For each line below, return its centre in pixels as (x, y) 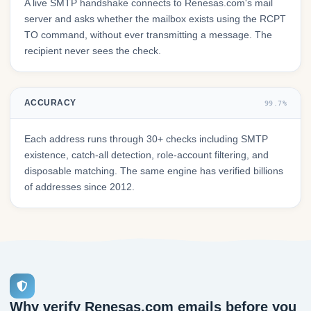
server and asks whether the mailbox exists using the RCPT (155, 19)
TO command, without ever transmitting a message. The (148, 35)
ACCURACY (50, 103)
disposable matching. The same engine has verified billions (154, 171)
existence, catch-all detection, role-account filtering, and (146, 155)
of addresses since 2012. (79, 187)
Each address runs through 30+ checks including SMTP (146, 139)
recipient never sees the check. (93, 51)
